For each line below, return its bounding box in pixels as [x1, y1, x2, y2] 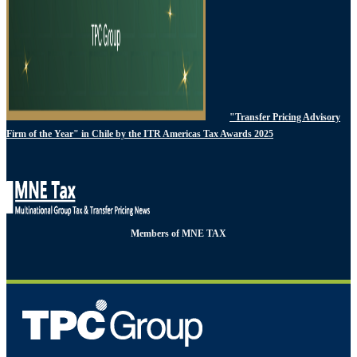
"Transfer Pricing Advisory [229, 111, 340, 123]
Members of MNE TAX [131, 227, 226, 239]
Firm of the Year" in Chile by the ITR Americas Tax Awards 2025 [6, 127, 273, 139]
